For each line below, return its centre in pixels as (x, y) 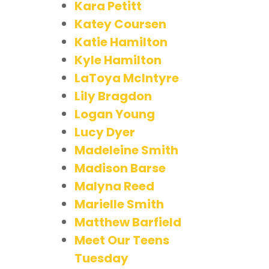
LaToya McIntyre (127, 78)
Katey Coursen (120, 24)
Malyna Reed (114, 186)
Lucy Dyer (105, 132)
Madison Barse (120, 168)
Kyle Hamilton (118, 60)
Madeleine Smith (126, 150)
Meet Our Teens (122, 240)
